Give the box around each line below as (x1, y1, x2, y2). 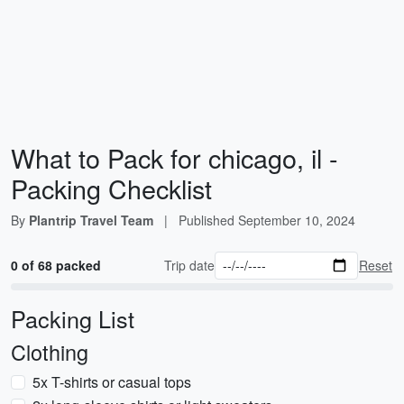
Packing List (11, 302, 134, 335)
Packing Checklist (11, 170, 212, 207)
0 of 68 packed (11, 256, 101, 274)
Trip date (164, 256, 216, 274)
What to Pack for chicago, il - (11, 139, 338, 176)
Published (179, 211, 238, 229)
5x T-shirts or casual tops (32, 372, 191, 392)
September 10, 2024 (238, 211, 355, 229)
